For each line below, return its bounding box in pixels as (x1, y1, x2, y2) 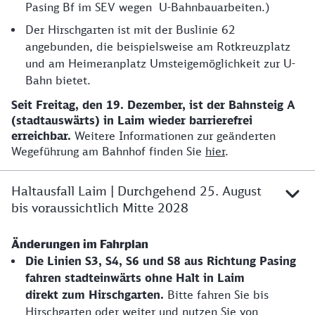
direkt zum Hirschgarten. (25, 288, 164, 302)
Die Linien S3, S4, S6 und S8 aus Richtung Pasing (25, 254, 296, 268)
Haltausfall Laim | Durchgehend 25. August (11, 183, 262, 198)
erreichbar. (11, 129, 75, 143)
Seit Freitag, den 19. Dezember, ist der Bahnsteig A (11, 98, 295, 112)
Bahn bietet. (25, 73, 101, 87)
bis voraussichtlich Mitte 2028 (11, 200, 188, 215)
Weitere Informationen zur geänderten (75, 129, 276, 143)
